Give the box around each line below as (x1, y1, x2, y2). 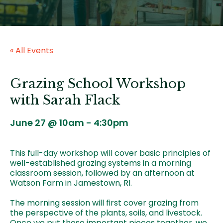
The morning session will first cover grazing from (10, 197, 199, 209)
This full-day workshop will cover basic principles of (10, 147, 211, 159)
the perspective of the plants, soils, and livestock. (10, 207, 202, 219)
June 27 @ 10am (10, 116, 84, 129)
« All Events (10, 45, 53, 56)
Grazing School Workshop (10, 76, 186, 92)
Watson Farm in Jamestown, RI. (10, 177, 132, 189)
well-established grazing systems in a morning (10, 157, 191, 169)
